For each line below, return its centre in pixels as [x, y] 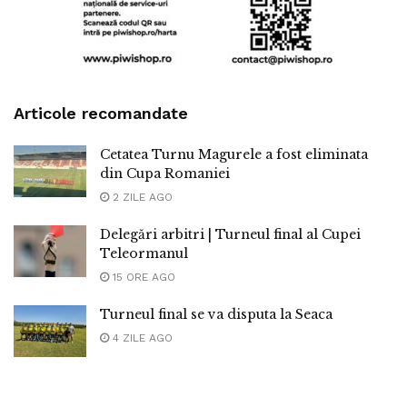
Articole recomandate [101, 114]
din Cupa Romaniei [165, 174]
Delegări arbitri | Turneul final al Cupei [230, 235]
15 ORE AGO [142, 278]
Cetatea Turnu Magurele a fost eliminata [234, 155]
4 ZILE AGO [141, 338]
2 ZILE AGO [141, 198]
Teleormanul [144, 254]
